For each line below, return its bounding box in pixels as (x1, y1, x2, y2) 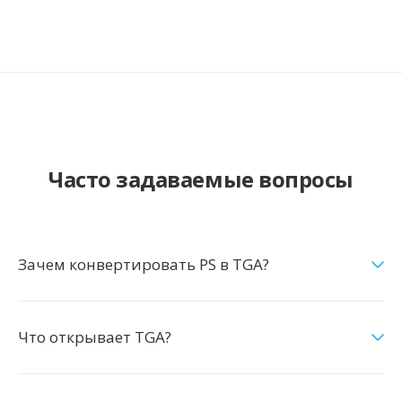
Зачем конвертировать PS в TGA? (18, 254, 269, 275)
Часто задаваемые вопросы (48, 164, 354, 194)
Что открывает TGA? (18, 327, 171, 347)
